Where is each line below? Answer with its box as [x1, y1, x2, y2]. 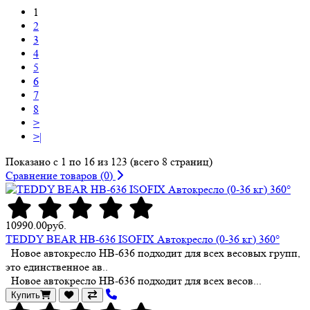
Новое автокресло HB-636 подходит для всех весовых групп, [6, 246, 300, 259]
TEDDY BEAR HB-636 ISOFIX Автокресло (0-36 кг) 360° [6, 232, 280, 246]
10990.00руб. [6, 218, 66, 232]
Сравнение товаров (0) [6, 168, 116, 182]
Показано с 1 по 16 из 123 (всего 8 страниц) [6, 154, 212, 168]
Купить [11, 289, 40, 300]
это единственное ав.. [6, 259, 108, 273]
